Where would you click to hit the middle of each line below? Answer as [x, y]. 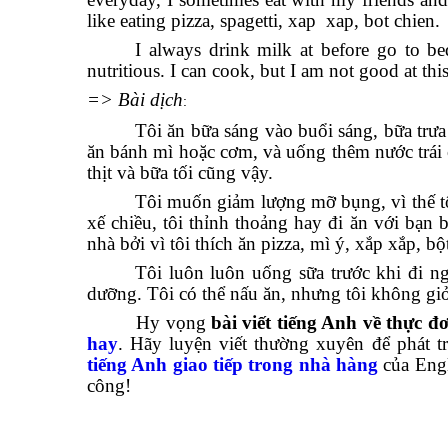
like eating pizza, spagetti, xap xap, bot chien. [263, 20]
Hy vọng [149, 322]
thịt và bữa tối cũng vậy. [180, 172]
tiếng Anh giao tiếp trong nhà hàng [232, 364]
